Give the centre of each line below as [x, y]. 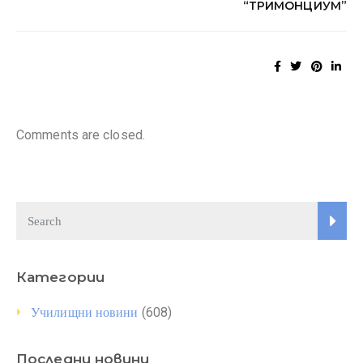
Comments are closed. [81, 135]
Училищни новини [85, 312]
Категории [60, 277]
